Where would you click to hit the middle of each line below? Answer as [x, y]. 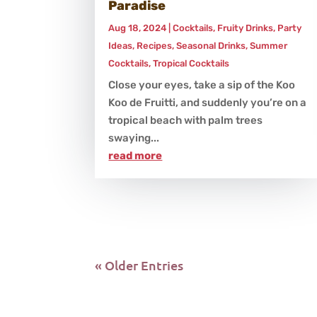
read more [136, 156]
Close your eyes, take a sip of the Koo [202, 85]
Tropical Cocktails [191, 64]
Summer [269, 46]
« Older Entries [139, 265]
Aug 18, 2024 [138, 28]
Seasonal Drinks [211, 46]
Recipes [155, 46]
